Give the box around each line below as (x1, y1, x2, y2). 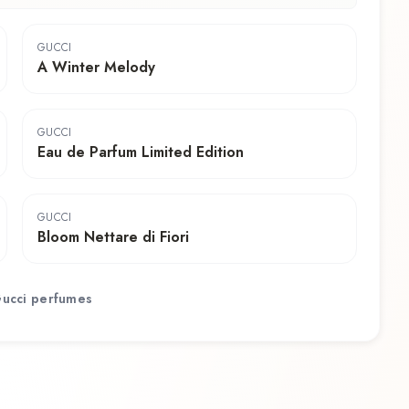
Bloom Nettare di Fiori (37, 226, 189, 248)
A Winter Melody (37, 57, 155, 79)
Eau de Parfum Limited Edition (37, 142, 244, 163)
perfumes (26, 288, 93, 308)
